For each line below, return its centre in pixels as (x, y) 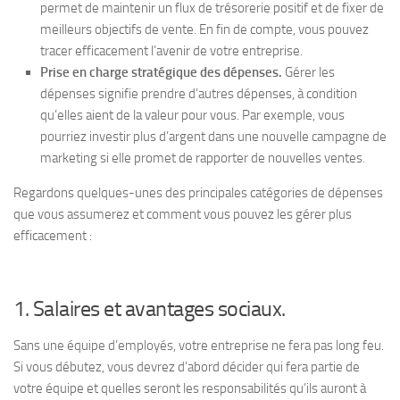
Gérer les (308, 72)
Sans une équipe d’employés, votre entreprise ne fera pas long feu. (199, 346)
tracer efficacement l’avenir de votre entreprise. (171, 51)
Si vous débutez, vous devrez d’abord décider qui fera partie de (187, 367)
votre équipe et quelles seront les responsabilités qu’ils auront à (190, 388)
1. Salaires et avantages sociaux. (150, 308)
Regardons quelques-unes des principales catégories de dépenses (198, 193)
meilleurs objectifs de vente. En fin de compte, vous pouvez (204, 29)
